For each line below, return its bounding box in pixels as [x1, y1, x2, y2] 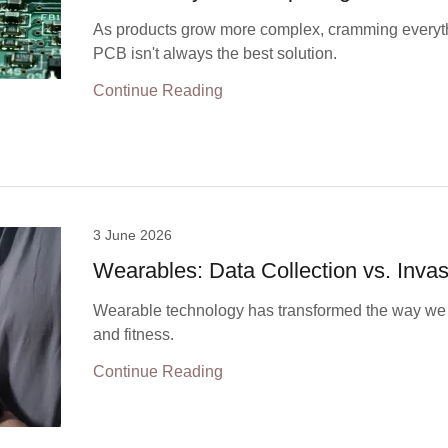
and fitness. [93, 326, 175, 343]
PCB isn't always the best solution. [93, 45, 338, 62]
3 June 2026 [93, 227, 173, 243]
